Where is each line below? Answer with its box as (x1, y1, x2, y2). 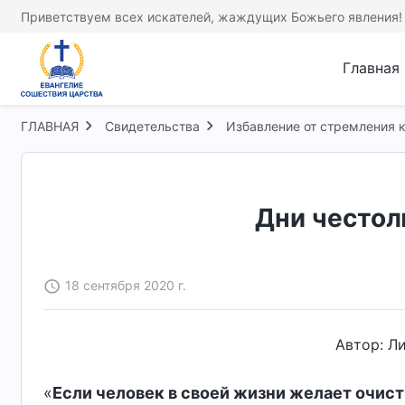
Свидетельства (105, 118, 200, 134)
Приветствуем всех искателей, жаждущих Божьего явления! (21, 8, 402, 24)
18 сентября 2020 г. (65, 278, 186, 293)
